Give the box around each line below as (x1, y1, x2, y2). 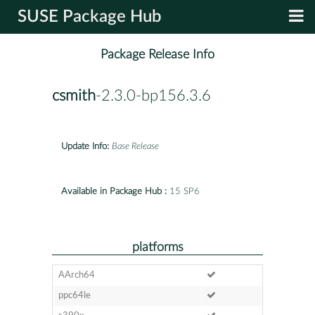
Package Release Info (101, 48, 214, 62)
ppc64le (58, 290, 91, 300)
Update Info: (61, 141, 109, 151)
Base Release (112, 141, 159, 151)
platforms (131, 240, 184, 253)
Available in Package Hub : (61, 186, 167, 196)
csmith (52, 88, 96, 104)
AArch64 (58, 270, 95, 280)
